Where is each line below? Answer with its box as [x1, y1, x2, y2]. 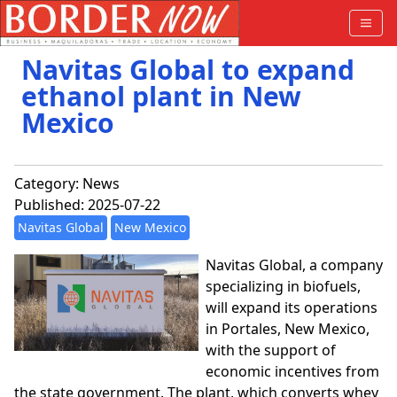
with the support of [206, 340, 336, 360]
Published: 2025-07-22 [14, 195, 160, 214]
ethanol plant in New [21, 78, 301, 114]
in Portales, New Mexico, [206, 319, 370, 339]
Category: [14, 174, 82, 193]
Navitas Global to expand [21, 51, 354, 88]
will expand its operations [206, 298, 378, 317]
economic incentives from [206, 362, 379, 381]
